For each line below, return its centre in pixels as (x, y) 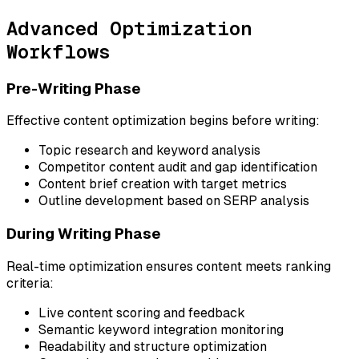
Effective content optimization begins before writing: (163, 121)
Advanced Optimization (129, 28)
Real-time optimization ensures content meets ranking (169, 266)
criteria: (30, 283)
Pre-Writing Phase (74, 88)
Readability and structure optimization (153, 346)
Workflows (58, 51)
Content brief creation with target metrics (163, 184)
